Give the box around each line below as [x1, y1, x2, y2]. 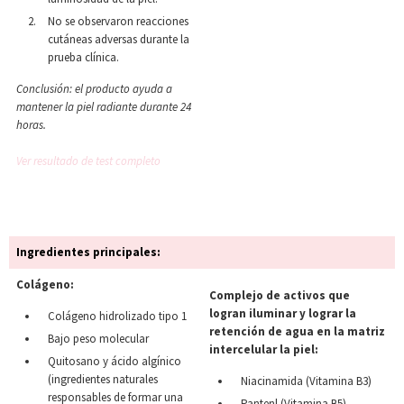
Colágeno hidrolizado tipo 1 [48, 308, 187, 324]
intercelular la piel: [209, 342, 318, 357]
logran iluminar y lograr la [209, 306, 356, 321]
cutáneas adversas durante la [48, 32, 189, 47]
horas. [16, 117, 46, 133]
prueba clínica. [48, 50, 138, 65]
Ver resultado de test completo [16, 153, 161, 169]
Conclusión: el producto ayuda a [16, 81, 172, 96]
